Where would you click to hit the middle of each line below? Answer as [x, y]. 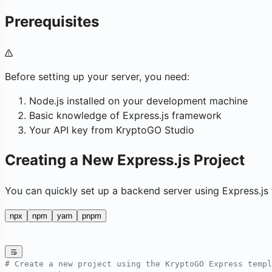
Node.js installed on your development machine [138, 101]
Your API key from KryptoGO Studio [112, 130]
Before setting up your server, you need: [97, 77]
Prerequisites [52, 22]
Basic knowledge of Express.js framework [125, 116]
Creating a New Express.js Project [125, 160]
